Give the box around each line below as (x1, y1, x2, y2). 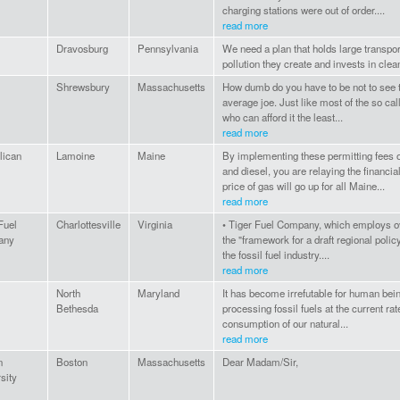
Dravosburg (56, 41, 108, 56)
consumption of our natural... (222, 316, 348, 331)
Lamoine (56, 148, 95, 163)
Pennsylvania (137, 41, 198, 56)
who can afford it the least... (222, 110, 343, 125)
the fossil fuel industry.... (222, 247, 329, 262)
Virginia (137, 217, 172, 232)
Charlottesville (56, 217, 121, 232)
